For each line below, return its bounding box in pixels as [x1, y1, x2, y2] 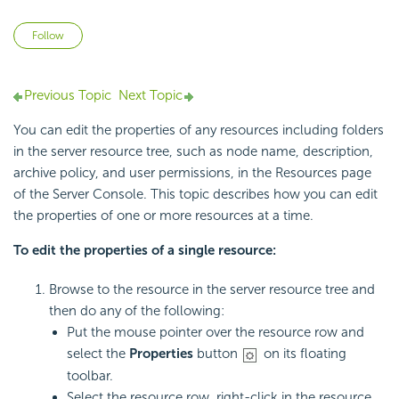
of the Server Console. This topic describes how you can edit [13, 186, 378, 203]
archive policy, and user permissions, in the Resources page [13, 165, 371, 182]
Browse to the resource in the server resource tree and [49, 281, 375, 298]
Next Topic [118, 87, 183, 104]
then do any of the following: [49, 303, 224, 320]
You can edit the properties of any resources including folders [13, 122, 384, 139]
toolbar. [67, 367, 113, 384]
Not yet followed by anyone [83, 24, 249, 41]
